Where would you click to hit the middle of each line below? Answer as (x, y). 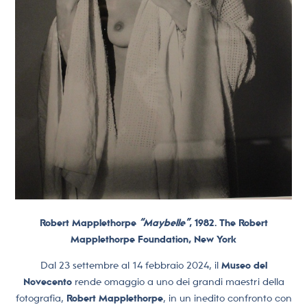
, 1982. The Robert (228, 222)
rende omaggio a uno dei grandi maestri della (179, 282)
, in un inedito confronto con (227, 298)
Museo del (244, 266)
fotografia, (41, 298)
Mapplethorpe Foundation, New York (153, 239)
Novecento (49, 282)
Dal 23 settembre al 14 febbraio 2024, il (131, 266)
